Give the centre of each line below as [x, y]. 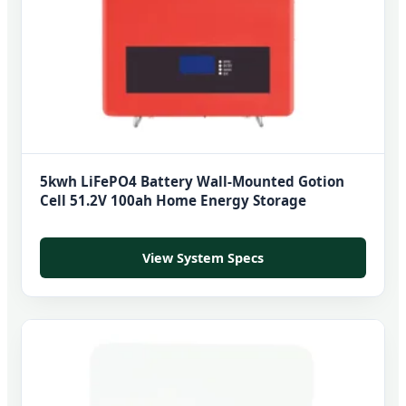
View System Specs [203, 257]
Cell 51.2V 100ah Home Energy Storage [173, 200]
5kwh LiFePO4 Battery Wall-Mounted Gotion [192, 181]
